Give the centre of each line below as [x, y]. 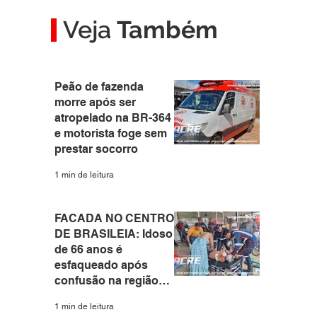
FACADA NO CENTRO [114, 218]
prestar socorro [96, 149]
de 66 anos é [88, 249]
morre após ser [95, 102]
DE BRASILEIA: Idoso [114, 234]
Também [167, 30]
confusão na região [106, 280]
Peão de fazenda [99, 87]
